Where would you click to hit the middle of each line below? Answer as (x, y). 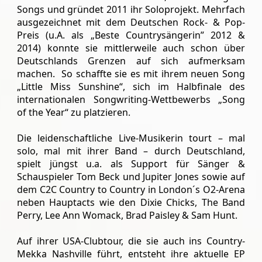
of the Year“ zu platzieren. (74, 112)
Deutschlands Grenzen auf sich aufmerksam (131, 61)
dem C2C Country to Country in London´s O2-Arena (131, 189)
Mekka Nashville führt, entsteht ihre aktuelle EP (131, 254)
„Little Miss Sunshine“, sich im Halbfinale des (131, 87)
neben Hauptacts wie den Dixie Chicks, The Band (131, 202)
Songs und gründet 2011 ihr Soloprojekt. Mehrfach (131, 9)
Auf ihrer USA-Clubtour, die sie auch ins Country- (131, 241)
